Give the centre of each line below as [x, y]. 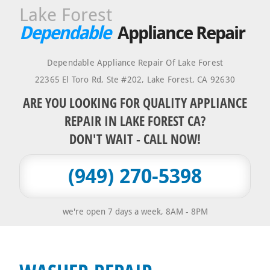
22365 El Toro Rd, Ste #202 [89, 80]
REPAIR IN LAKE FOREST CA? [135, 121]
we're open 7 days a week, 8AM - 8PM [135, 212]
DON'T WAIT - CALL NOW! [135, 139]
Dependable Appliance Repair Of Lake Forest [135, 63]
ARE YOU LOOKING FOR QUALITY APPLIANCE [135, 103]
